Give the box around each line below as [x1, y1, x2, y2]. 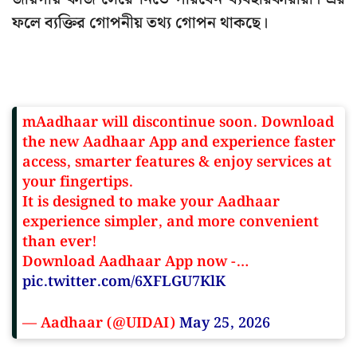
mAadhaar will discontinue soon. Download [22, 111, 334, 135]
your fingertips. [22, 171, 133, 194]
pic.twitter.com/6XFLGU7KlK [22, 270, 226, 294]
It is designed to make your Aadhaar [22, 190, 280, 214]
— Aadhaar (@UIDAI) [22, 312, 179, 335]
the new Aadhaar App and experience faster [22, 131, 335, 155]
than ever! [22, 230, 97, 254]
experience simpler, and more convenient [22, 210, 319, 234]
